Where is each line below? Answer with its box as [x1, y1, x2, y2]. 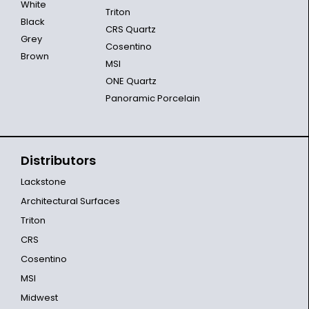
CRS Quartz [105, 22, 156, 36]
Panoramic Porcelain [105, 91, 200, 105]
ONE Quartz [105, 74, 157, 88]
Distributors [21, 151, 96, 169]
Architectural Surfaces [21, 194, 120, 208]
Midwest [21, 290, 58, 304]
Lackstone [21, 175, 66, 188]
